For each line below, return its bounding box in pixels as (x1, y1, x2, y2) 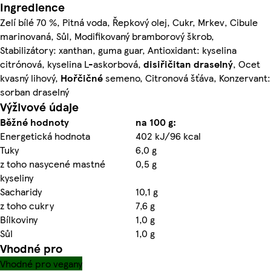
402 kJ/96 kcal (135, 128, 201, 143)
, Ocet (233, 56, 260, 71)
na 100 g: (135, 114, 176, 129)
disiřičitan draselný (143, 56, 233, 71)
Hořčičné (60, 70, 103, 85)
